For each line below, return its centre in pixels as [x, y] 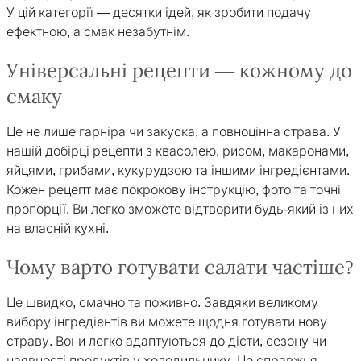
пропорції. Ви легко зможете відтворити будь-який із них [180, 209]
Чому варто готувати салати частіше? [180, 268]
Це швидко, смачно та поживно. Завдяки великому [162, 303]
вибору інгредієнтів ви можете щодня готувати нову [167, 322]
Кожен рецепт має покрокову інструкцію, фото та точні [174, 190]
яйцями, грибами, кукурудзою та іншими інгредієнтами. [178, 170]
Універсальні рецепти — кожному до [179, 71]
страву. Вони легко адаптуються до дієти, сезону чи [166, 341]
